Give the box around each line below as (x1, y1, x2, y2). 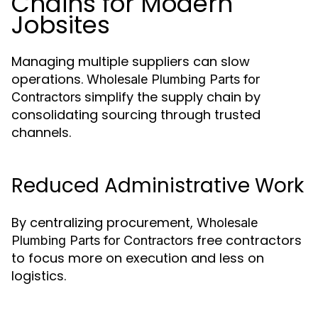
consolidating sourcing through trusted (11, 106, 261, 124)
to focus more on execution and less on (11, 249, 264, 267)
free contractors (193, 231, 302, 249)
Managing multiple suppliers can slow (11, 53, 250, 70)
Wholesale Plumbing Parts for (87, 72, 260, 87)
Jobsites (11, 8, 110, 42)
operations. (11, 70, 87, 88)
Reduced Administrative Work (11, 172, 304, 199)
